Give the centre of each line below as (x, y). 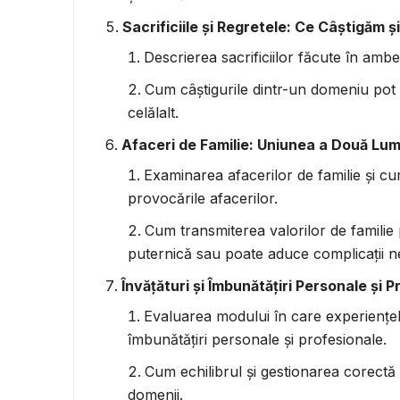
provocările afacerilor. (203, 198)
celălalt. (153, 112)
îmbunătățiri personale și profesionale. (257, 339)
